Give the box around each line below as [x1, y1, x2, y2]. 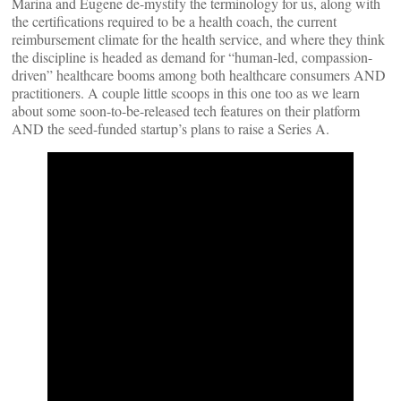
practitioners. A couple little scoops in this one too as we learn [12, 83, 360, 102]
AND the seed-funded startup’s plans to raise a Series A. [12, 119, 329, 138]
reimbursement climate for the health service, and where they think [12, 30, 385, 48]
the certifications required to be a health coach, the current [12, 12, 337, 30]
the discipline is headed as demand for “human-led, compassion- [12, 47, 372, 66]
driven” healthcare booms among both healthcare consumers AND [12, 65, 386, 84]
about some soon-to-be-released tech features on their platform [12, 101, 360, 120]
